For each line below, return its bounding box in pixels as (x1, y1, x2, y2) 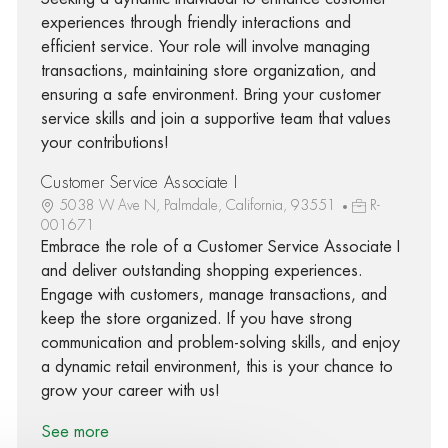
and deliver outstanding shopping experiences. (40, 262, 363, 279)
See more (41, 424, 109, 440)
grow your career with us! (40, 382, 220, 399)
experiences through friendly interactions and (40, 14, 351, 31)
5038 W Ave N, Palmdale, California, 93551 (58, 197, 340, 212)
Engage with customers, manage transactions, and (40, 286, 387, 303)
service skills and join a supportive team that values (40, 110, 391, 127)
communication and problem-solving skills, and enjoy (40, 334, 400, 351)
